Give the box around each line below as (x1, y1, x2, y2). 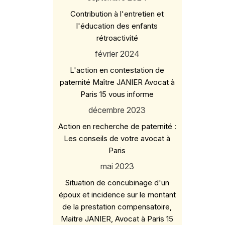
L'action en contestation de (70, 65, 165, 75)
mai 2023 (100, 161, 134, 171)
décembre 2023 (88, 105, 146, 115)
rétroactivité (96, 33, 138, 43)
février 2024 (94, 49, 140, 59)
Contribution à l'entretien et (70, 9, 164, 19)
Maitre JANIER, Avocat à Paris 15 (61, 214, 174, 223)
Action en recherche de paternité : (58, 122, 176, 131)
